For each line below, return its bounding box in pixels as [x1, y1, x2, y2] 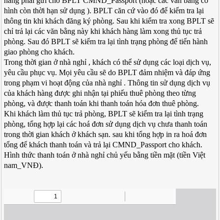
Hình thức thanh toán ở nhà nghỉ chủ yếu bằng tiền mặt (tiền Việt [4, 151, 206, 159]
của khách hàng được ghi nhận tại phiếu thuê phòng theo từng [4, 89, 196, 97]
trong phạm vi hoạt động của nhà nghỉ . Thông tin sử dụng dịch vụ [4, 79, 211, 87]
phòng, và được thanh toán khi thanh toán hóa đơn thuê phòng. [4, 99, 199, 108]
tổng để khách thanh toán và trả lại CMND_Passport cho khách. [4, 140, 203, 149]
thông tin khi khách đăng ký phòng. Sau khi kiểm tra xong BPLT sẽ [4, 17, 215, 25]
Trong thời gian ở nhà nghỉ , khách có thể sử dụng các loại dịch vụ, [4, 58, 212, 66]
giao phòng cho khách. [4, 48, 75, 56]
